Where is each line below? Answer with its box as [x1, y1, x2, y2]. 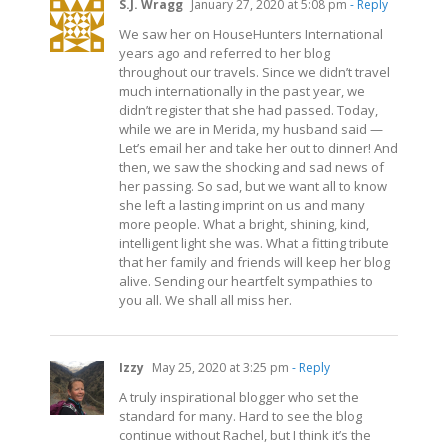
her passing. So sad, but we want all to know [119, 176, 387, 195]
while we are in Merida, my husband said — [119, 119, 383, 138]
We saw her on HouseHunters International [119, 24, 383, 43]
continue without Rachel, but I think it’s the [119, 425, 371, 444]
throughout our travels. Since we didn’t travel [119, 62, 390, 81]
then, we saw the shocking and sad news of [119, 157, 384, 176]
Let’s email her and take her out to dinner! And [119, 138, 398, 157]
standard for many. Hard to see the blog [119, 406, 362, 425]
